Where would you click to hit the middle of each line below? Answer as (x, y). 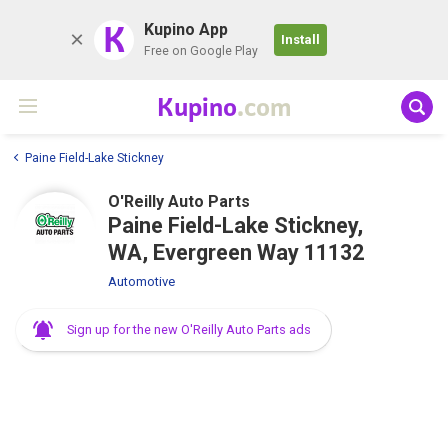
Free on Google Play (201, 51)
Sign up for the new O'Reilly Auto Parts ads (189, 329)
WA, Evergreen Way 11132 (236, 252)
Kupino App (186, 29)
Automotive (141, 281)
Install (300, 39)
